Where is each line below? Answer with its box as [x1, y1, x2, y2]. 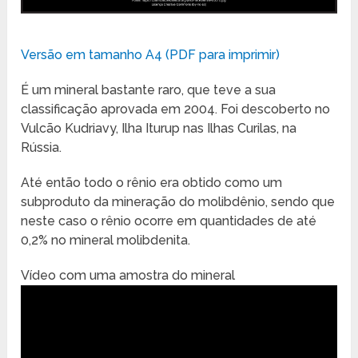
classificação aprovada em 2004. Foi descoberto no [21, 101, 331, 117]
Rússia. [21, 140, 62, 156]
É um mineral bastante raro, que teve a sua [21, 82, 276, 98]
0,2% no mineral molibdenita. [21, 233, 191, 249]
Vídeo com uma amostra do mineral [21, 268, 236, 284]
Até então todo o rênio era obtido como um [21, 175, 283, 191]
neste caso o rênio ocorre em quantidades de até [21, 213, 317, 229]
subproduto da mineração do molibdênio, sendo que [21, 194, 336, 210]
